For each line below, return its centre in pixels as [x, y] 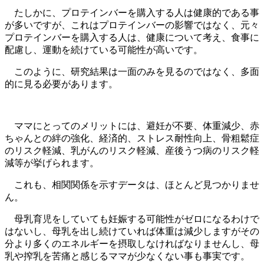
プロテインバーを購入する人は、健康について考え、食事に [132, 38]
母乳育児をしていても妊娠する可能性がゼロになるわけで [132, 219]
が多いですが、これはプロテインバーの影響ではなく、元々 [132, 25]
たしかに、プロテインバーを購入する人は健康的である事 [132, 13]
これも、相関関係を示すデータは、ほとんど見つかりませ [132, 185]
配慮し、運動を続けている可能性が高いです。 [104, 50]
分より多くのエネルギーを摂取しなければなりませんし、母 [132, 244]
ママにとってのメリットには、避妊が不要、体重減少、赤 [132, 126]
